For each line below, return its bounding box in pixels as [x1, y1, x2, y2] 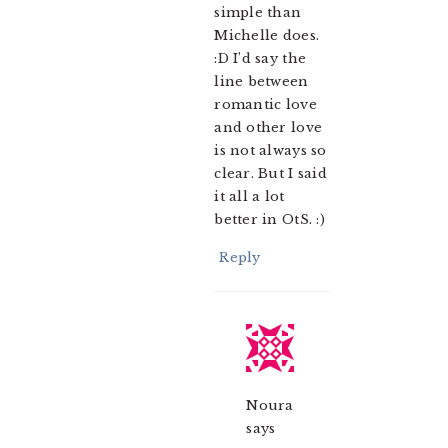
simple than [214, 4, 302, 22]
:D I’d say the [214, 50, 307, 68]
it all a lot [214, 188, 285, 206]
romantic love [214, 96, 317, 114]
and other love [214, 119, 323, 137]
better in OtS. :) [214, 211, 325, 229]
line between [214, 73, 309, 91]
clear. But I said [214, 165, 327, 183]
